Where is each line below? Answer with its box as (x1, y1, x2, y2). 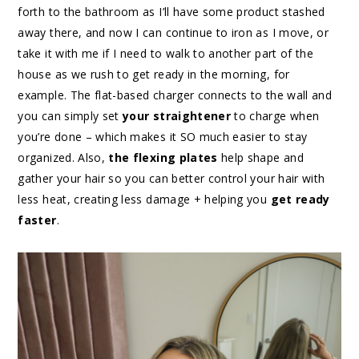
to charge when (231, 107, 320, 123)
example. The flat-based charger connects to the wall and (18, 87, 333, 103)
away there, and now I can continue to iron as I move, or (18, 24, 329, 40)
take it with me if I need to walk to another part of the (18, 45, 314, 61)
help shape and (217, 149, 304, 165)
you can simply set (18, 107, 123, 123)
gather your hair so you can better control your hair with (18, 170, 325, 186)
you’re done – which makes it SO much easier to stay (18, 128, 308, 144)
